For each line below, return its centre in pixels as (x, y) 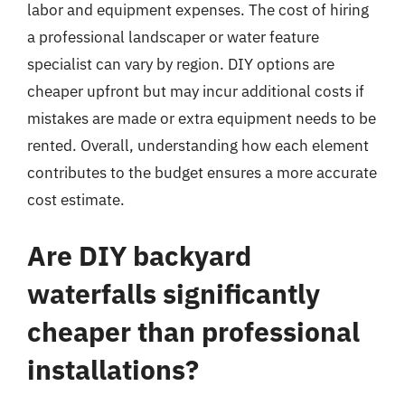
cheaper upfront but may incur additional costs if (196, 91)
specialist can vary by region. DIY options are (181, 64)
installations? (113, 369)
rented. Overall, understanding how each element (198, 146)
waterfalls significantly (174, 293)
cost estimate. (76, 200)
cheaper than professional (193, 331)
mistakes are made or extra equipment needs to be (202, 118)
